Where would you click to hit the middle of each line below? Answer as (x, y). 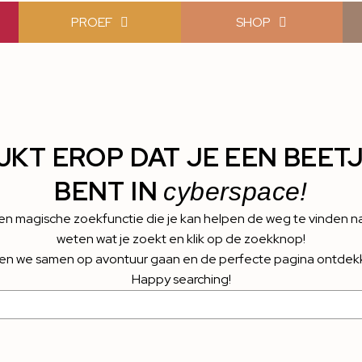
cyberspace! (236, 192)
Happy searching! (181, 279)
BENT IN (109, 191)
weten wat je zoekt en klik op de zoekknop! (181, 239)
